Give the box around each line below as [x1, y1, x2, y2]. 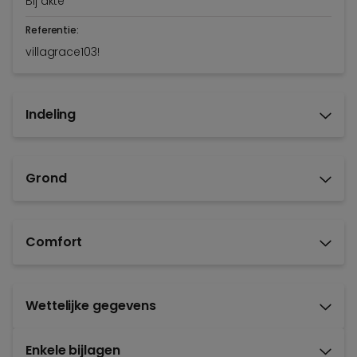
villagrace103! [25, 44, 100, 61]
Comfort [25, 233, 83, 252]
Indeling [25, 105, 76, 124]
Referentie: [25, 23, 79, 37]
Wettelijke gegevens [25, 296, 157, 316]
